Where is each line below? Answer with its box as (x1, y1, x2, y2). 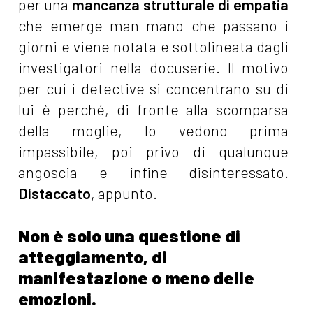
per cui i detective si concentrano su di (18, 79, 289, 97)
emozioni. (18, 287, 97, 309)
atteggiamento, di (18, 245, 168, 267)
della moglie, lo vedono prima (18, 121, 289, 139)
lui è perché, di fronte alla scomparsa (18, 100, 289, 118)
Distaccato (18, 184, 92, 202)
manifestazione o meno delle (18, 266, 255, 288)
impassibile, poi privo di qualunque (18, 142, 289, 160)
